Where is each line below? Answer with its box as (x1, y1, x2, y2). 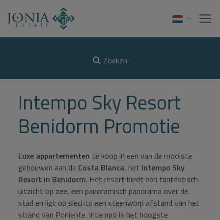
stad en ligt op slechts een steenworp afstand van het (18, 197, 200, 209)
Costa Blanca (78, 162, 125, 173)
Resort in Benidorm (18, 173, 86, 185)
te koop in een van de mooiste (90, 150, 192, 162)
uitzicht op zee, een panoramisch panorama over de (18, 185, 189, 197)
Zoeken (103, 55, 127, 67)
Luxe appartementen (18, 150, 90, 162)
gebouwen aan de (18, 162, 79, 173)
